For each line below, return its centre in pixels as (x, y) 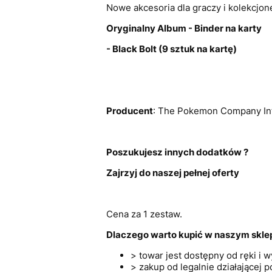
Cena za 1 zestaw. (144, 214)
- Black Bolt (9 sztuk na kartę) (171, 49)
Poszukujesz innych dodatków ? (177, 152)
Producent (129, 111)
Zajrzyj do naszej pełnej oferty (172, 173)
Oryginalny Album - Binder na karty (184, 28)
